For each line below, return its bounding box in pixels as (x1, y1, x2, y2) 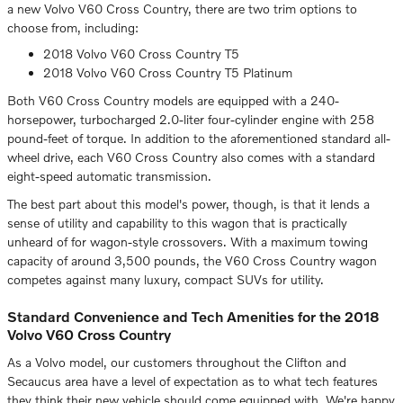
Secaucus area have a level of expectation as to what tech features (7, 373, 378, 390)
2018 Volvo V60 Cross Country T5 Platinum (43, 64, 292, 80)
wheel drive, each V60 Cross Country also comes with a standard (7, 148, 375, 165)
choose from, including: (7, 19, 139, 35)
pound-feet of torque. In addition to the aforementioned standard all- (7, 130, 390, 146)
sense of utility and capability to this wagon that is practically (7, 214, 347, 230)
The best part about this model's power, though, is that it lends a (7, 195, 370, 211)
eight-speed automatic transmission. (7, 167, 211, 184)
